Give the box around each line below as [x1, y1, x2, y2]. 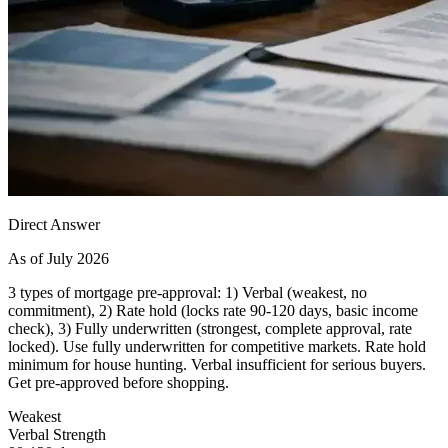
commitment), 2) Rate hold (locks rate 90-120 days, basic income [8, 301, 418, 319]
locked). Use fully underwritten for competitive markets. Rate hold [8, 337, 426, 355]
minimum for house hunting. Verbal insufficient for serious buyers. [8, 355, 426, 373]
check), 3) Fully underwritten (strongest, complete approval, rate [8, 319, 412, 337]
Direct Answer [8, 215, 100, 233]
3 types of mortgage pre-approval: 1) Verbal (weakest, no [8, 283, 367, 301]
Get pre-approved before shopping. [8, 373, 229, 391]
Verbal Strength [8, 425, 106, 443]
